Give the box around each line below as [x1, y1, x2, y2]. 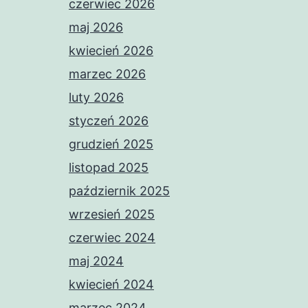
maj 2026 [69, 20, 123, 35]
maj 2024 [69, 254, 124, 269]
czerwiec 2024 [69, 230, 155, 245]
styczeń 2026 [69, 113, 148, 129]
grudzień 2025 [69, 137, 153, 152]
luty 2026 [69, 90, 124, 105]
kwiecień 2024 [69, 277, 154, 292]
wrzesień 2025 [69, 207, 155, 222]
